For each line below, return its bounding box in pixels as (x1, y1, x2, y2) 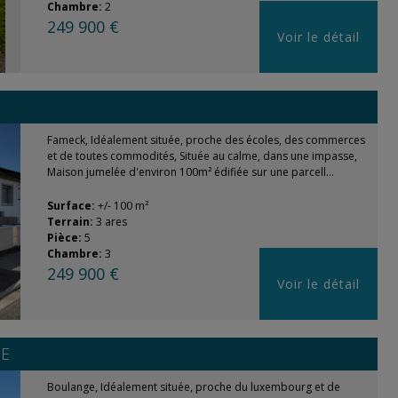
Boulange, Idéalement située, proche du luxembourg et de (46, 379, 340, 394)
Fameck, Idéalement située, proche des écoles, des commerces (46, 132, 365, 147)
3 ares (95, 214, 127, 229)
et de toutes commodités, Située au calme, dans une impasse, (46, 148, 357, 163)
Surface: (46, 198, 98, 213)
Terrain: (46, 214, 96, 229)
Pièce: (46, 230, 84, 245)
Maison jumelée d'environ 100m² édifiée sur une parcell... (46, 164, 334, 179)
